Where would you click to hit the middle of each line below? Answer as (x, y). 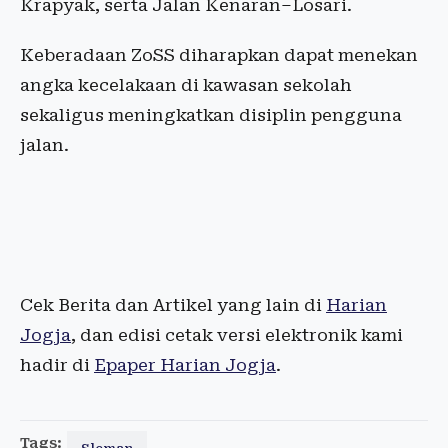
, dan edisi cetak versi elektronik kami (237, 335)
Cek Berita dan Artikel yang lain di (173, 305)
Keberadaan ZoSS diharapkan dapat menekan (219, 55)
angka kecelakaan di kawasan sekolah (186, 85)
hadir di (57, 365)
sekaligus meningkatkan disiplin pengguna (211, 115)
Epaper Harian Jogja (185, 365)
